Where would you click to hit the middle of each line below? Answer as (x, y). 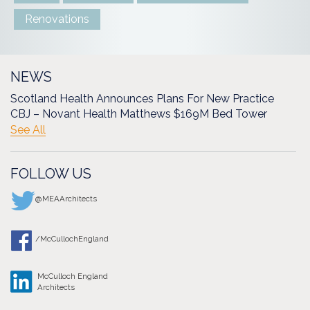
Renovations (57, 19)
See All (28, 129)
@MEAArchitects (66, 198)
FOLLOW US (51, 173)
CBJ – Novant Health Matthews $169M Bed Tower (139, 113)
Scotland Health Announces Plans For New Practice (142, 98)
